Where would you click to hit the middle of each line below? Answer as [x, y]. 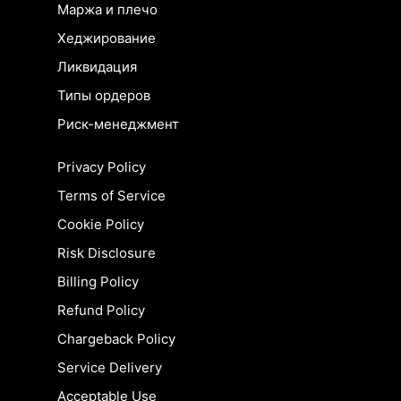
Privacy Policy [102, 167]
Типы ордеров [104, 96]
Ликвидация [97, 67]
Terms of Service [111, 196]
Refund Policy [101, 311]
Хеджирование [107, 38]
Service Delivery [110, 368]
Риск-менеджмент [118, 124]
